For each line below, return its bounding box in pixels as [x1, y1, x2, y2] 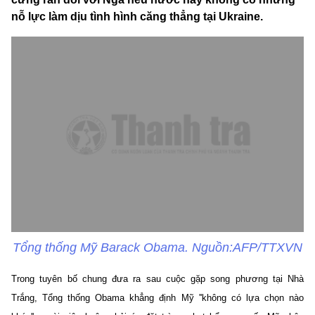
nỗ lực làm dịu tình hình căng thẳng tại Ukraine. [11, 11, 263, 23]
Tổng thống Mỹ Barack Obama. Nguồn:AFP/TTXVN [13, 240, 302, 255]
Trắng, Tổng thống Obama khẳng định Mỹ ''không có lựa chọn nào [11, 292, 304, 303]
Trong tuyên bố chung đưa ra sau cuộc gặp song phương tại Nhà [11, 273, 304, 284]
